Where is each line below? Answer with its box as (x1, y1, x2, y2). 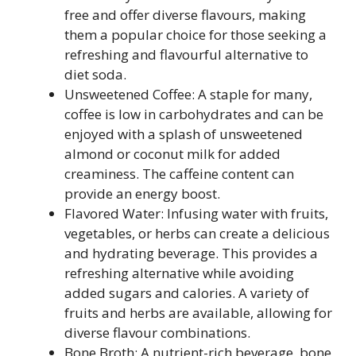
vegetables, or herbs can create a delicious (64, 224, 330, 242)
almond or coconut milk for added (64, 145, 281, 163)
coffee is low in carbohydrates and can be (64, 105, 323, 123)
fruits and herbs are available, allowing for (64, 304, 332, 322)
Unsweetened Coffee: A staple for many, (64, 85, 312, 103)
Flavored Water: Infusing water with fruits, (64, 204, 328, 222)
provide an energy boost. (64, 184, 220, 203)
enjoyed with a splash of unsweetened (64, 125, 303, 143)
